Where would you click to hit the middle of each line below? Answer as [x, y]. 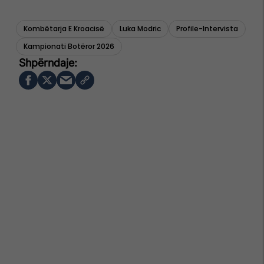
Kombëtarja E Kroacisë [64, 28]
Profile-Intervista [207, 28]
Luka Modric [140, 28]
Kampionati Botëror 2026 [69, 46]
